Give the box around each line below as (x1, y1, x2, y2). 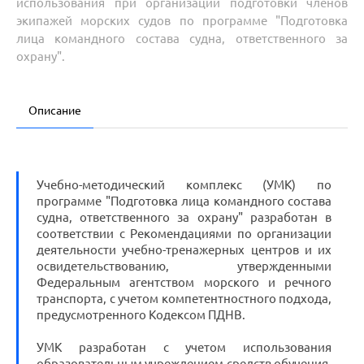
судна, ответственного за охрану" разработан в (37, 210, 331, 224)
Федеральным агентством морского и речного (37, 275, 331, 289)
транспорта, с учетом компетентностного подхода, (37, 292, 331, 305)
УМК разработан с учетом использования (37, 340, 331, 354)
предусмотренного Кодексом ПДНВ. (37, 308, 245, 322)
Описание (28, 104, 81, 117)
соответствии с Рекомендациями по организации (37, 227, 331, 240)
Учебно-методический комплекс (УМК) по (37, 178, 331, 192)
